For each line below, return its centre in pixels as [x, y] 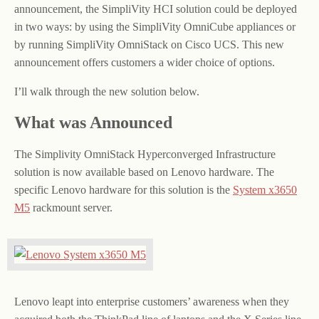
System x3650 [265, 190]
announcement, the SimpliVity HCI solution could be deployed [156, 9]
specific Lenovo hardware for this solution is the [124, 190]
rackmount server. [71, 208]
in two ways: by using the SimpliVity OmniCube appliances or [155, 27]
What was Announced [93, 122]
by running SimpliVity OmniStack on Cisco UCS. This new [149, 45]
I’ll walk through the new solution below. [107, 91]
